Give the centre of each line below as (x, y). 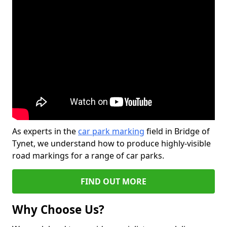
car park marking (111, 131)
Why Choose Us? (58, 210)
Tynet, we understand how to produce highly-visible (111, 143)
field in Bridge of (177, 131)
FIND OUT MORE (113, 181)
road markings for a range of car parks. (88, 156)
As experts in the (45, 131)
